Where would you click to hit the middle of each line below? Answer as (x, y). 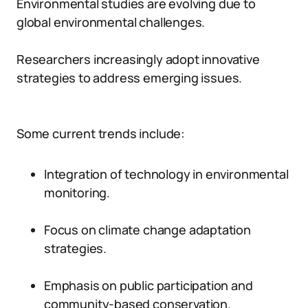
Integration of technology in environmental (166, 174)
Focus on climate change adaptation (147, 230)
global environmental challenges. (111, 22)
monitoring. (77, 192)
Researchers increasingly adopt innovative (138, 59)
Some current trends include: (101, 133)
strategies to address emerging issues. (130, 78)
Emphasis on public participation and (148, 285)
